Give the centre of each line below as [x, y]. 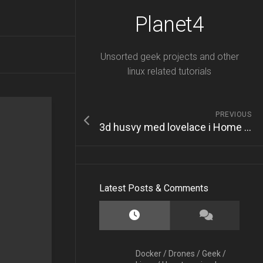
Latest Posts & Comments [154, 188]
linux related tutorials [169, 71]
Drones [182, 254]
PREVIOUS [233, 114]
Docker [149, 254]
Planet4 [169, 25]
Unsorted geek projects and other [169, 57]
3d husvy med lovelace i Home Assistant [248, 127]
